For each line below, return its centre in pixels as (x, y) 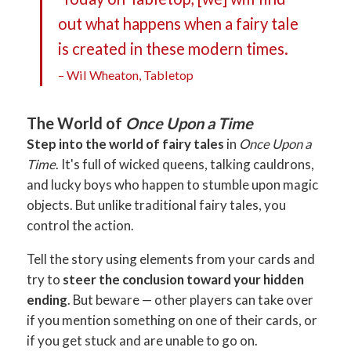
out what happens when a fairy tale (178, 23)
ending (47, 300)
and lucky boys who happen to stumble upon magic (173, 185)
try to (45, 280)
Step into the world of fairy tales (126, 144)
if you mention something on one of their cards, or (172, 320)
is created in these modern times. (174, 48)
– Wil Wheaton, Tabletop (125, 74)
